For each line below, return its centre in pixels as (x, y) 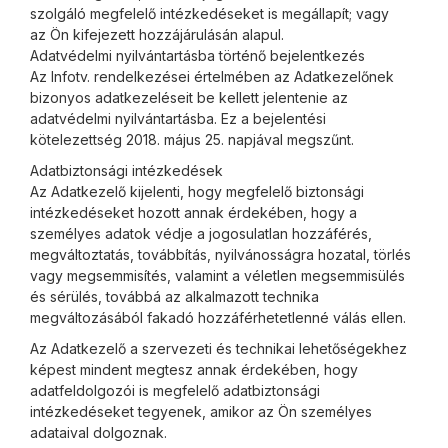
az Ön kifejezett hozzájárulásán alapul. (157, 34)
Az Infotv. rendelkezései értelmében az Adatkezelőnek (212, 76)
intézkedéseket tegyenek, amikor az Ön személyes (201, 411)
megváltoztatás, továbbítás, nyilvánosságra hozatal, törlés (220, 254)
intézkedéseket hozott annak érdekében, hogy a (193, 212)
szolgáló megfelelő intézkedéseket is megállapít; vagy (209, 13)
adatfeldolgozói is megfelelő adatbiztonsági (175, 390)
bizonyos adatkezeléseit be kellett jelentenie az (189, 97)
